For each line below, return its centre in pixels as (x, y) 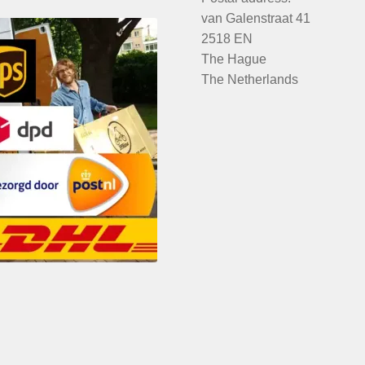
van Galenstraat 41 (256, 19)
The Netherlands (250, 80)
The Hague (234, 59)
